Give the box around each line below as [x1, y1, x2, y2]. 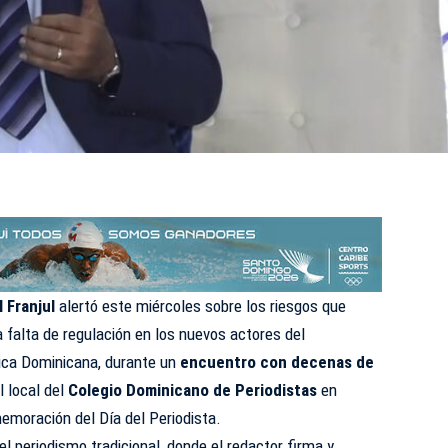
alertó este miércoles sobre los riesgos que [55, 295, 347, 316]
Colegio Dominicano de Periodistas [68, 379, 318, 400]
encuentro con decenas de [176, 351, 375, 372]
